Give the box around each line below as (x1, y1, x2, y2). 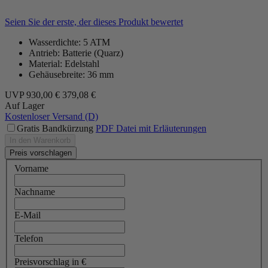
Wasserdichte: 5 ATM (29, 36, 110, 47)
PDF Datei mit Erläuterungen (96, 123, 206, 133)
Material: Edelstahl (29, 58, 99, 69)
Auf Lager (5, 100, 44, 111)
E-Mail (14, 210, 41, 221)
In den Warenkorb (10, 135, 71, 145)
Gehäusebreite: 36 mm (29, 69, 114, 80)
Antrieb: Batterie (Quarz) (29, 47, 123, 58)
